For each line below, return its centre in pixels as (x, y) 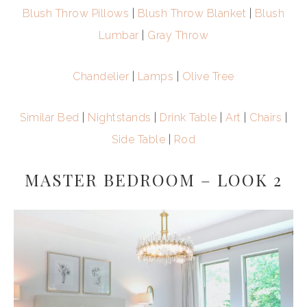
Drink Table (188, 117)
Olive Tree (208, 76)
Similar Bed (50, 117)
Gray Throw (178, 35)
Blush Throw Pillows (76, 13)
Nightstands (120, 117)
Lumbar (119, 35)
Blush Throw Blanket (192, 13)
